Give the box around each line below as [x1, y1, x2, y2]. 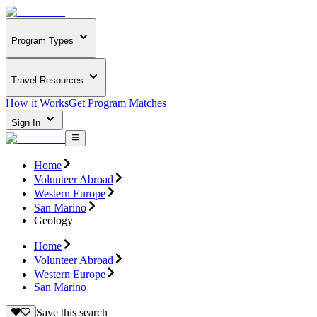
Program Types [11, 35, 74, 47]
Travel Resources [11, 74, 83, 86]
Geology [34, 214, 73, 226]
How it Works [6, 97, 69, 110]
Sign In [11, 117, 43, 129]
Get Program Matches [69, 97, 166, 110]
